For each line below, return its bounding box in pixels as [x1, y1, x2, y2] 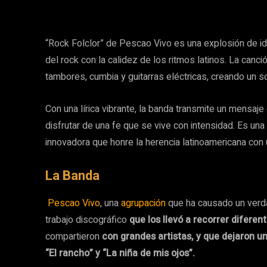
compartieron [45, 229, 102, 244]
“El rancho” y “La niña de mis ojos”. [45, 246, 195, 260]
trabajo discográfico [45, 212, 129, 227]
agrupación [121, 195, 168, 210]
